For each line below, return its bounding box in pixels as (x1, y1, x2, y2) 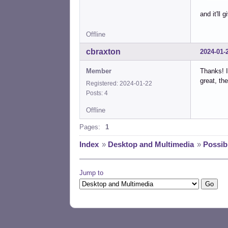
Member (86, 67, 111, 75)
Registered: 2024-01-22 (86, 79, 152, 87)
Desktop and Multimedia (108, 139, 194, 149)
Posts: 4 (86, 89, 111, 97)
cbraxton (86, 47, 121, 56)
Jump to (79, 168, 103, 177)
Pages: (79, 123, 100, 131)
